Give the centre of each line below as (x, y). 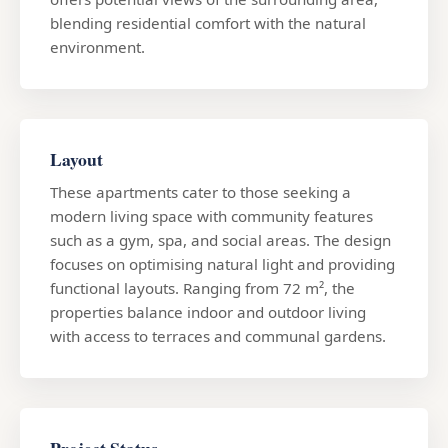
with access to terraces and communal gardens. (218, 335)
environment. (97, 46)
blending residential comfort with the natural (208, 22)
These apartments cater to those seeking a (200, 191)
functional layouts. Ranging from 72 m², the (202, 287)
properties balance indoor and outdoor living (208, 311)
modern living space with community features (211, 215)
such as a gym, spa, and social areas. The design (220, 239)
